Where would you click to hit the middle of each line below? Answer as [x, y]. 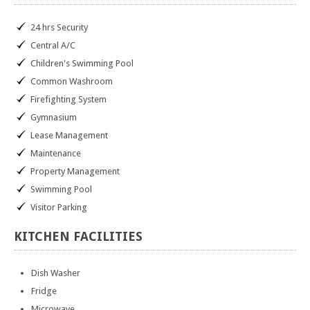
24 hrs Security [59, 27]
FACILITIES [108, 236]
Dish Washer [56, 273]
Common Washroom [72, 81]
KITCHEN [44, 236]
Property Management [75, 171]
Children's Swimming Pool [82, 63]
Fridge [44, 291]
